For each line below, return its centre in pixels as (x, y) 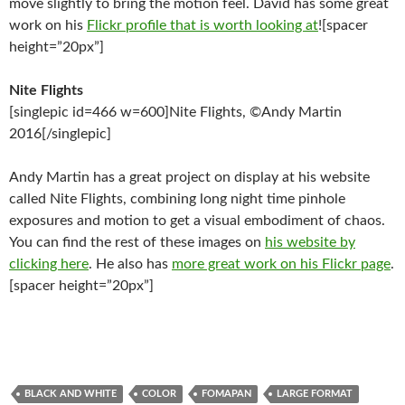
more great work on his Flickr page (281, 264)
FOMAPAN (226, 394)
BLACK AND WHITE (71, 394)
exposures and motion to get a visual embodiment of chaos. (197, 221)
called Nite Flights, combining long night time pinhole (177, 199)
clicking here (49, 264)
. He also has (130, 264)
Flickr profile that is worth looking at (202, 25)
